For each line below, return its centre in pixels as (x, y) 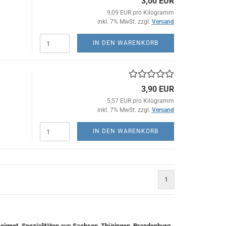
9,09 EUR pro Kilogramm (140, 13)
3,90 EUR (157, 89)
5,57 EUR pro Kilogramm (140, 101)
